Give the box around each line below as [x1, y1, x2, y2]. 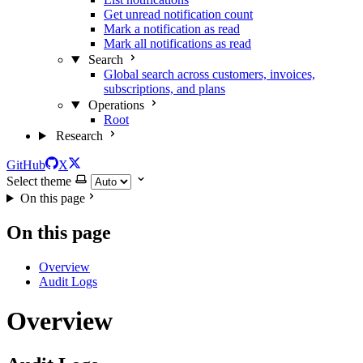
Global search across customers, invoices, [104, 67, 315, 81]
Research [55, 129, 103, 143]
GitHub [6, 158, 45, 172]
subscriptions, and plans [104, 82, 225, 96]
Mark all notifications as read [104, 36, 251, 50]
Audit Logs [39, 274, 97, 288]
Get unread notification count [104, 7, 253, 21]
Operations [88, 98, 144, 112]
